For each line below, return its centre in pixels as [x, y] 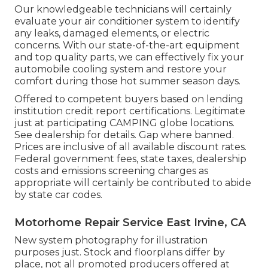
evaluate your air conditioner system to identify [127, 22]
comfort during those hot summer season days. [127, 81]
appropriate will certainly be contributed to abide [133, 183]
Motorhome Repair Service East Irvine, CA [130, 223]
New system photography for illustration [111, 240]
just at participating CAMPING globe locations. [124, 123]
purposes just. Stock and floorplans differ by [120, 252]
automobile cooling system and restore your [121, 69]
